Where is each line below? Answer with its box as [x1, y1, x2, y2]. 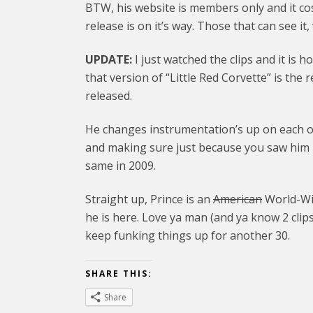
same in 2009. [85, 157, 156, 173]
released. [85, 87, 132, 103]
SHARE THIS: [85, 267, 152, 279]
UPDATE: [85, 51, 135, 67]
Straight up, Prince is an [85, 191, 213, 207]
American [213, 191, 262, 207]
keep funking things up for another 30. [85, 227, 290, 243]
